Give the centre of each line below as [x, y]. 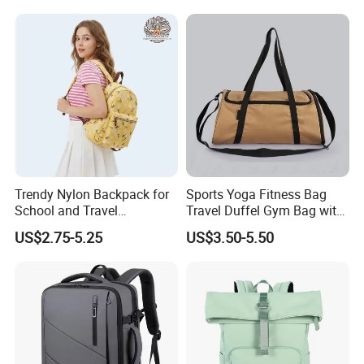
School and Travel [67, 210]
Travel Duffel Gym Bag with [264, 210]
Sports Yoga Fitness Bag [256, 194]
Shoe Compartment [241, 226]
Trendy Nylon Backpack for [92, 194]
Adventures [47, 226]
